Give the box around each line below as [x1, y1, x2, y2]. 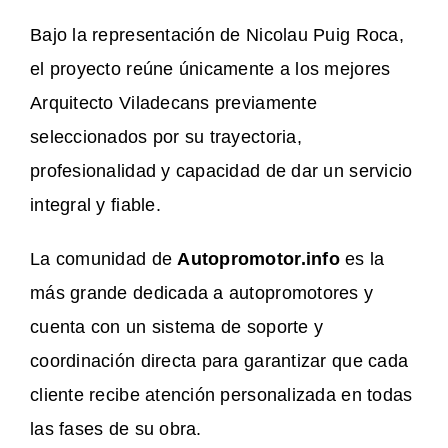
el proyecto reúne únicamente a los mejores [30, 58, 391, 79]
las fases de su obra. [30, 418, 202, 439]
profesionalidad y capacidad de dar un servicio [30, 160, 413, 181]
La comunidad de [30, 248, 178, 269]
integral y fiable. [30, 194, 161, 215]
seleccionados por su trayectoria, [30, 126, 302, 147]
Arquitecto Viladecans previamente [30, 92, 317, 113]
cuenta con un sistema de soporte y [30, 316, 324, 337]
